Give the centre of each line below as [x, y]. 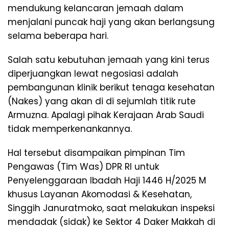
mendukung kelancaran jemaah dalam [96, 8]
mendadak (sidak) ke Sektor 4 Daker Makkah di [111, 222]
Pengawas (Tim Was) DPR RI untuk [83, 166]
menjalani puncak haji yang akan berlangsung [111, 22]
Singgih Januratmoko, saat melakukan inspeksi [111, 208]
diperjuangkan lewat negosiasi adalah [93, 73]
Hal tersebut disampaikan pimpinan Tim [96, 153]
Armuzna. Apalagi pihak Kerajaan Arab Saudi [106, 115]
